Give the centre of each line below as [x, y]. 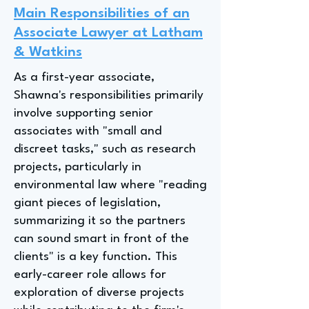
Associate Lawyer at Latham [108, 33]
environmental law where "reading [110, 185]
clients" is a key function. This [96, 257]
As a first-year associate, [84, 78]
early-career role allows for [90, 275]
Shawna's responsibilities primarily [109, 96]
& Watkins [48, 52]
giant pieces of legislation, [87, 203]
